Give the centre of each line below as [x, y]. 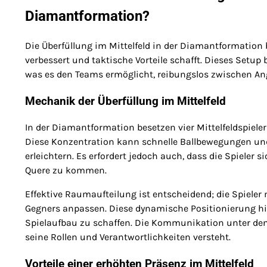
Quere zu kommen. [66, 170]
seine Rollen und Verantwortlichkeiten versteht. [128, 237]
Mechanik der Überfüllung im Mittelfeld [125, 101]
